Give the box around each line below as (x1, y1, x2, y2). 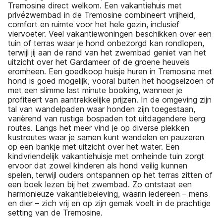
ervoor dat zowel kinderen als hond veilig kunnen (8, 161, 187, 171)
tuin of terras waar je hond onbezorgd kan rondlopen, (8, 38, 204, 49)
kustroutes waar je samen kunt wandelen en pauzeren (8, 132, 204, 143)
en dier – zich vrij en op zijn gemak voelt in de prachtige (8, 198, 211, 209)
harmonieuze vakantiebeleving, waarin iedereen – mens (8, 189, 208, 199)
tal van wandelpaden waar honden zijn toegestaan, (8, 104, 195, 114)
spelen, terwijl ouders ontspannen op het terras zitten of (8, 170, 213, 180)
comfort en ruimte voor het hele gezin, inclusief (8, 19, 179, 30)
